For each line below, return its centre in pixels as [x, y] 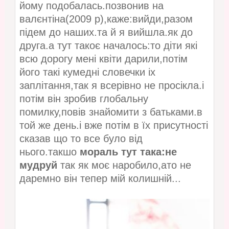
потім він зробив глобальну [84, 99]
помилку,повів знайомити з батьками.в [111, 112]
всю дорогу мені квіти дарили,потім [103, 59]
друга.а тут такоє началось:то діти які [108, 46]
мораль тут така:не [128, 152]
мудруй [38, 165]
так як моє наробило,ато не [124, 165]
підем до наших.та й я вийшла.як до [106, 32]
